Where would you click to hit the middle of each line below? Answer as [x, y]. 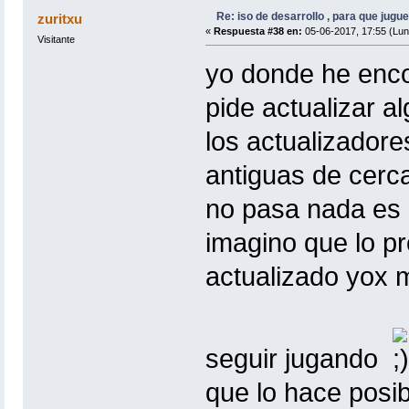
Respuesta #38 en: [257, 31]
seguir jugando [299, 358]
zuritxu [60, 18]
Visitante [56, 39]
